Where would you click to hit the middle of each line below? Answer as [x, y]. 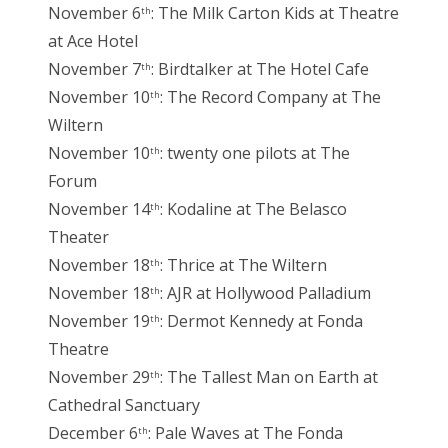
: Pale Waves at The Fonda [245, 433]
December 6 [93, 433]
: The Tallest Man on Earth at [269, 377]
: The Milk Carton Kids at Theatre [275, 13]
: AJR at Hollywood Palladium [265, 293]
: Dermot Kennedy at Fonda [261, 321]
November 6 [94, 13]
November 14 [99, 209]
